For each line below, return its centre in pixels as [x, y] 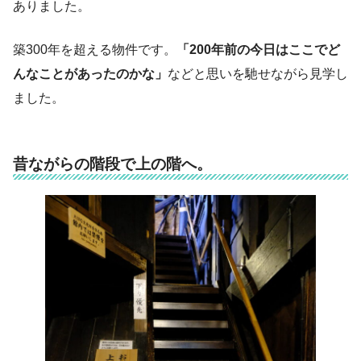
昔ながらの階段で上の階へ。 [112, 164]
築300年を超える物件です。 [95, 50]
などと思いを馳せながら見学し [258, 74]
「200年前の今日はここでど [258, 50]
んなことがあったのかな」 [90, 74]
